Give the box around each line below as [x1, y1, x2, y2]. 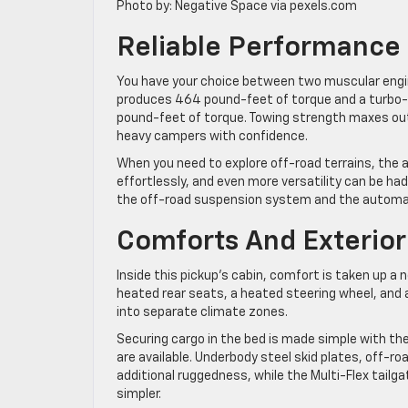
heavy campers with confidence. [117, 129, 308, 143]
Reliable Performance [117, 34, 401, 62]
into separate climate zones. [117, 305, 288, 319]
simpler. [117, 387, 161, 401]
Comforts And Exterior [117, 228, 406, 256]
